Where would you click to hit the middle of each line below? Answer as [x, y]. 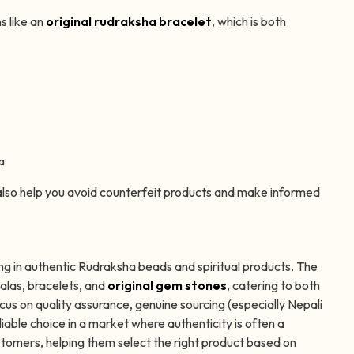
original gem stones [167, 286]
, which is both [249, 22]
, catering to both [273, 286]
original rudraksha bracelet [129, 22]
